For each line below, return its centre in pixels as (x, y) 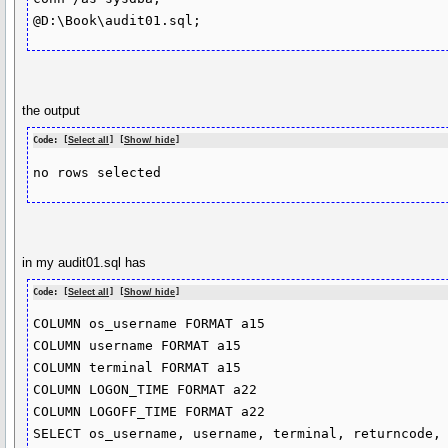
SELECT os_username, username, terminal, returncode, (237, 434)
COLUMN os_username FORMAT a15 (149, 324)
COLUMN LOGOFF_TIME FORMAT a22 (149, 412)
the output (51, 111)
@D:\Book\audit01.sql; (117, 20)
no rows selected (97, 172)
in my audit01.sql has (84, 262)
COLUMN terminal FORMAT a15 (137, 368)
